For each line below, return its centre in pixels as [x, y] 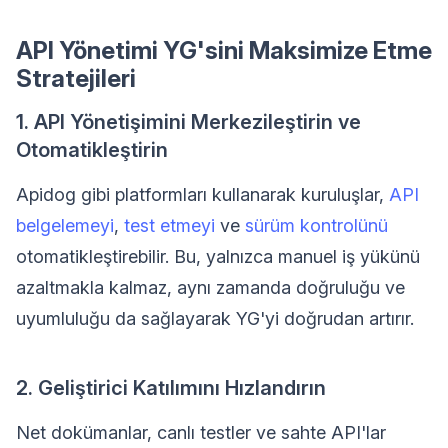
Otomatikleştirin [92, 149]
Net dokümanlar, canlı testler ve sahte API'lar [201, 432]
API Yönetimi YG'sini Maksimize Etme [224, 50]
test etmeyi [169, 225]
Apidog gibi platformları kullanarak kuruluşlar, [202, 194]
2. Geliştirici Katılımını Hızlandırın [171, 387]
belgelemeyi [65, 225]
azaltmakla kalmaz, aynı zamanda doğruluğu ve [210, 287]
